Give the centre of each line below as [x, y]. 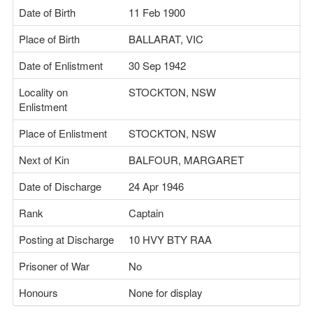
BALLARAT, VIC [166, 39]
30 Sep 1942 [157, 65]
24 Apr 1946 [156, 186]
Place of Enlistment [63, 133]
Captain [146, 213]
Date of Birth [47, 12]
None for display [166, 292]
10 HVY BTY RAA [170, 239]
